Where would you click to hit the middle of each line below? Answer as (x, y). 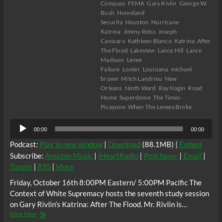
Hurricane (165, 22)
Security (112, 22)
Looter (131, 69)
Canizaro (113, 41)
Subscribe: (27, 156)
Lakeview (142, 50)
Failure (110, 69)
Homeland (131, 13)
